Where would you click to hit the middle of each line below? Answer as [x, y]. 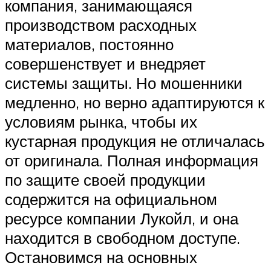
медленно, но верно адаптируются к [135, 103]
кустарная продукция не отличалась [135, 141]
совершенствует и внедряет [105, 64]
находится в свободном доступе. [122, 238]
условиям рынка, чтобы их [101, 122]
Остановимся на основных [101, 257]
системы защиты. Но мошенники [124, 83]
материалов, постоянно [89, 44]
